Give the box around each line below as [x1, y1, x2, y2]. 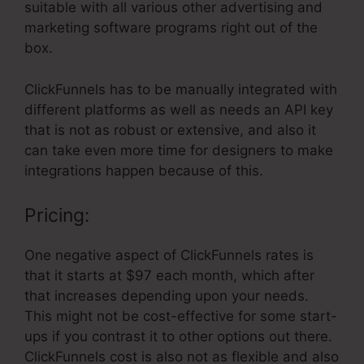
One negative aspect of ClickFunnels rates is [24, 247, 314, 264]
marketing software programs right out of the [24, 19, 318, 37]
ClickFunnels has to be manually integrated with [24, 80, 337, 97]
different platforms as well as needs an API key [24, 101, 333, 118]
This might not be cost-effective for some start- [24, 308, 337, 325]
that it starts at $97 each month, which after [24, 267, 314, 284]
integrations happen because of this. [24, 162, 263, 179]
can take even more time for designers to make [24, 141, 333, 158]
